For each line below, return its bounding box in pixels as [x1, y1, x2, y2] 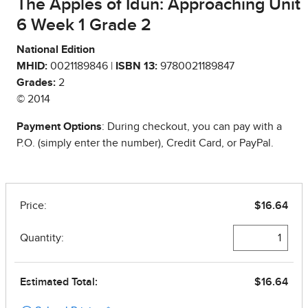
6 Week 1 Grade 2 [16, 16, 151, 34]
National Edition [16, 44, 95, 55]
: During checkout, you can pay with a [102, 121, 282, 132]
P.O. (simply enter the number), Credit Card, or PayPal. [16, 137, 274, 148]
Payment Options [16, 121, 102, 132]
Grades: [16, 77, 56, 88]
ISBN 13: [115, 60, 157, 71]
